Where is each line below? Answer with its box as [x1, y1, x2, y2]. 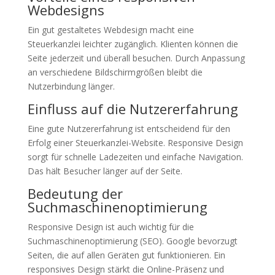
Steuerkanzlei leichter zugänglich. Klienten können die [27, 38, 238, 50]
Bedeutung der [27, 184, 123, 203]
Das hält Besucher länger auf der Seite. [27, 165, 182, 177]
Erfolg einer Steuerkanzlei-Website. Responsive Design [27, 137, 243, 149]
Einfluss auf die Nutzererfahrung [27, 99, 238, 118]
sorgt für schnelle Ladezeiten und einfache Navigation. [27, 151, 243, 163]
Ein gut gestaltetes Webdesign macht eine [27, 24, 194, 36]
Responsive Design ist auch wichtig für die [27, 221, 194, 233]
